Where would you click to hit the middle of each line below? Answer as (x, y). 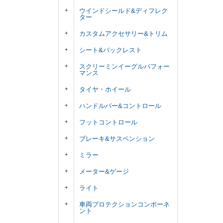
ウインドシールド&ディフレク (123, 10)
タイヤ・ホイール (105, 89)
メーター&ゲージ (104, 171)
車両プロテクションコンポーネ (124, 204)
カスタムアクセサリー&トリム (123, 33)
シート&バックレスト (111, 50)
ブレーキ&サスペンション (117, 138)
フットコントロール (108, 122)
